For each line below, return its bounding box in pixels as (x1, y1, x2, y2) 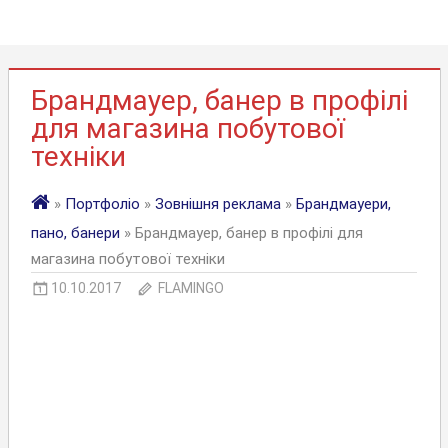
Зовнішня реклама (155, 194, 281, 213)
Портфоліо (65, 194, 140, 213)
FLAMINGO (158, 280, 224, 297)
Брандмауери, (296, 194, 391, 213)
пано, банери (31, 223, 120, 242)
